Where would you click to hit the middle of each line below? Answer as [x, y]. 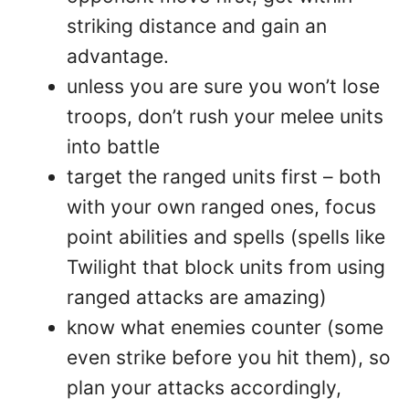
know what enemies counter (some [225, 327]
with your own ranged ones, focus [221, 206]
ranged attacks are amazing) [197, 297]
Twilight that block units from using [226, 267]
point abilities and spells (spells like [226, 236]
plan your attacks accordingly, [204, 387]
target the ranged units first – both [224, 176]
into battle [113, 146]
